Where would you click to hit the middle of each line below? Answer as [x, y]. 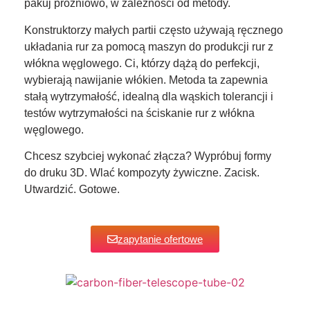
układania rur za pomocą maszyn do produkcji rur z [149, 46]
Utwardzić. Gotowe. [72, 190]
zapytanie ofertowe [160, 239]
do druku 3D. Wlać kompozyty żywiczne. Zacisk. [142, 173]
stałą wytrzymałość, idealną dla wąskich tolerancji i [149, 96]
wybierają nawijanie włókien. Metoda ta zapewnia [146, 80]
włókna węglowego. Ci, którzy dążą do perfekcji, [142, 63]
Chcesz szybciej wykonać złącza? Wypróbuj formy [148, 156]
